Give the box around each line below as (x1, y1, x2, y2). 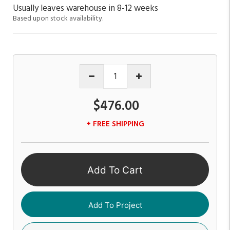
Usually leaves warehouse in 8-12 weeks (13, 1, 158, 15)
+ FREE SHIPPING (86, 118, 144, 130)
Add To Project (88, 200, 142, 210)
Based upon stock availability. (13, 12, 103, 25)
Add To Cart (87, 164, 143, 177)
